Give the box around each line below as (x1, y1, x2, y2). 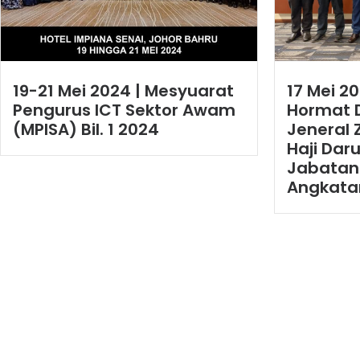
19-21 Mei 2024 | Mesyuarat (13, 80, 234, 103)
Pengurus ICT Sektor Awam (13, 99, 235, 122)
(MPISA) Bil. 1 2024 (13, 118, 159, 141)
